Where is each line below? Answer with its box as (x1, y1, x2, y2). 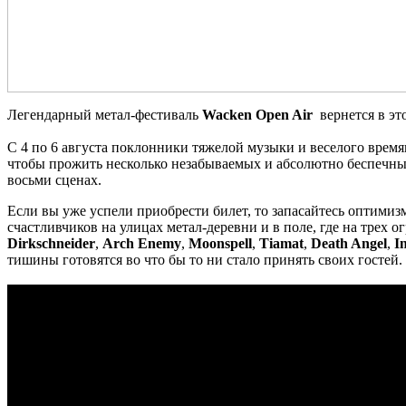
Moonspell (188, 235, 252, 251)
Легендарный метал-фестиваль (7, 106, 202, 122)
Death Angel (311, 235, 387, 251)
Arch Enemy (102, 235, 181, 251)
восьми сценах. (7, 171, 101, 188)
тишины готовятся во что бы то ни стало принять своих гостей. (7, 251, 402, 267)
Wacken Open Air (202, 106, 313, 122)
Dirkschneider (7, 235, 95, 251)
